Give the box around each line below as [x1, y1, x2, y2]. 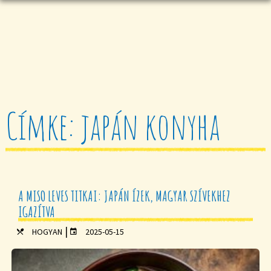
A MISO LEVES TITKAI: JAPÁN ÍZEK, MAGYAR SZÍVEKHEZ [18, 187, 231, 205]
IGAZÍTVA [18, 203, 56, 221]
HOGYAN [32, 226, 63, 237]
